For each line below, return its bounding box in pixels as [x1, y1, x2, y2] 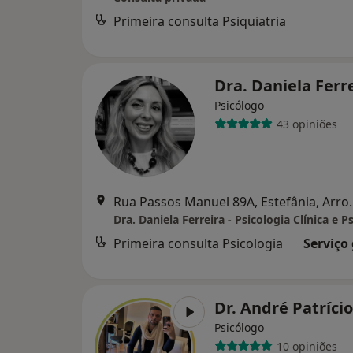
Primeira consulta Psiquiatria [113, 13, 286, 31]
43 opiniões [276, 116, 337, 132]
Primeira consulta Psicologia [113, 235, 283, 253]
